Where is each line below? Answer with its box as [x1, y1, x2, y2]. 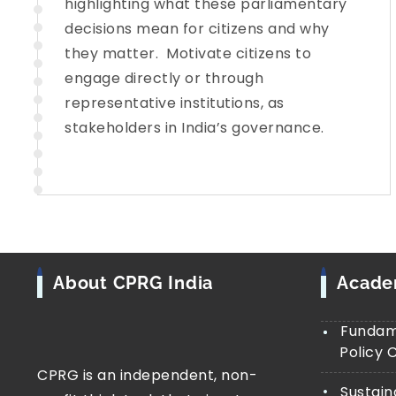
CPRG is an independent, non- [37, 364, 257, 385]
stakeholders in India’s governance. [65, 117, 324, 138]
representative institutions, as [65, 92, 285, 113]
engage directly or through [65, 67, 263, 88]
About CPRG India [53, 271, 213, 293]
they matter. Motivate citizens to [65, 42, 311, 64]
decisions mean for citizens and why [65, 18, 330, 39]
